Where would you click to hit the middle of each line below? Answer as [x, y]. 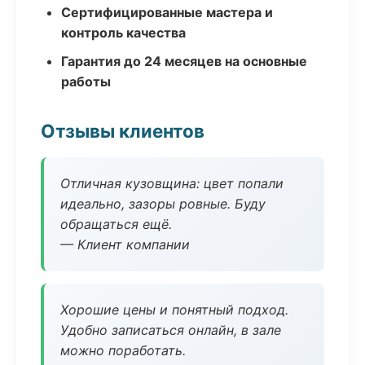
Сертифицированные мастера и [167, 12]
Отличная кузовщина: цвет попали [172, 183]
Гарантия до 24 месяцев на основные [184, 61]
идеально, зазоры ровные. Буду [163, 204]
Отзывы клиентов [123, 131]
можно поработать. [123, 350]
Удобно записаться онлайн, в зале [171, 330]
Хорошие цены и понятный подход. [174, 310]
